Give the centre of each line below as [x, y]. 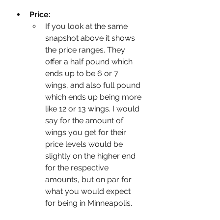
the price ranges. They [86, 50]
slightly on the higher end [91, 156]
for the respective [78, 167]
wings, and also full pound [94, 85]
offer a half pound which [90, 61]
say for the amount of [85, 120]
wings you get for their [87, 132]
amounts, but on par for [89, 179]
